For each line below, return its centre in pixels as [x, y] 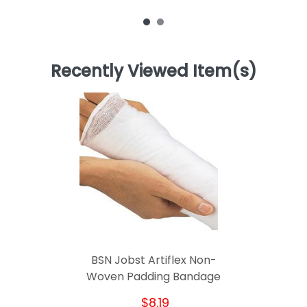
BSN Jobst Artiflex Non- [153, 260]
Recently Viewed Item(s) [153, 71]
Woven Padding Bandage [153, 277]
